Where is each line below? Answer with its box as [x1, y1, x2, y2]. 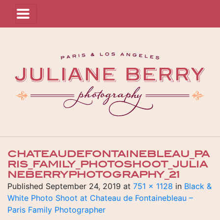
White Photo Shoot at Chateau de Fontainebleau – [7, 193, 193, 203]
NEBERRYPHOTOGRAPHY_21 [7, 169, 180, 180]
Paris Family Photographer [7, 205, 106, 215]
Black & [184, 181, 212, 191]
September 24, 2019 [46, 181, 121, 191]
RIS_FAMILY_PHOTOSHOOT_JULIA [7, 159, 208, 170]
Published [7, 181, 46, 191]
